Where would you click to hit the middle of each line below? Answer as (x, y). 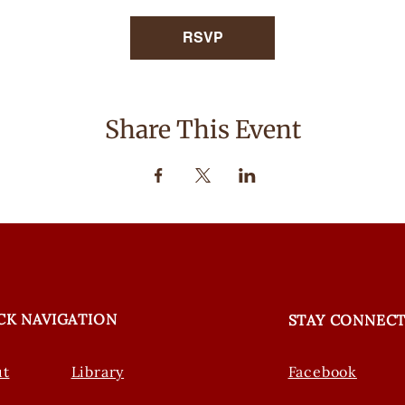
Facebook (322, 371)
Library (98, 371)
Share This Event (202, 129)
